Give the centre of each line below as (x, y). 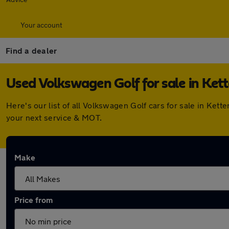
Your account (41, 25)
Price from (33, 200)
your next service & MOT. (54, 117)
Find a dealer (31, 50)
